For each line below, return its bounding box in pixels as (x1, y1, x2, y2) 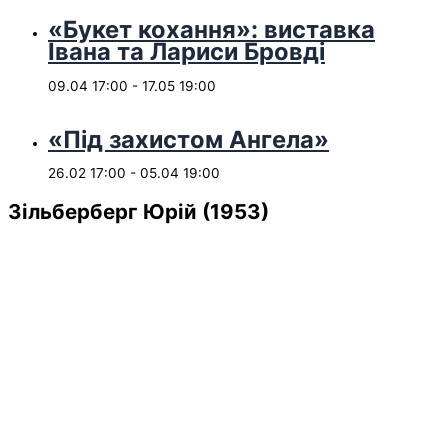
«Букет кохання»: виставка (48, 15, 375, 45)
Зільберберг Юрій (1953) (8, 199, 269, 225)
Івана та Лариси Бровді (48, 37, 325, 67)
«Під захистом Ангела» (48, 124, 329, 154)
